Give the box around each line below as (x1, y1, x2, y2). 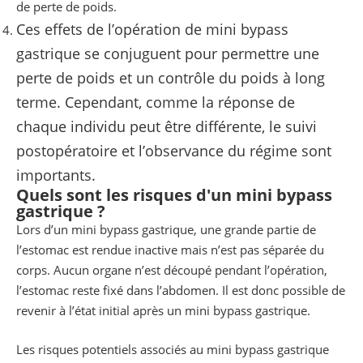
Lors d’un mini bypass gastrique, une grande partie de (16, 221, 316, 238)
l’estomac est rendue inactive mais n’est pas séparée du (16, 241, 324, 258)
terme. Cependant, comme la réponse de (16, 92, 295, 113)
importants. (16, 165, 96, 186)
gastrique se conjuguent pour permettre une (16, 44, 319, 64)
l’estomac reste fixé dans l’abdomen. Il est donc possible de (16, 282, 345, 299)
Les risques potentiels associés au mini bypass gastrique (16, 340, 329, 357)
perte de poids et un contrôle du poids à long (16, 68, 325, 88)
